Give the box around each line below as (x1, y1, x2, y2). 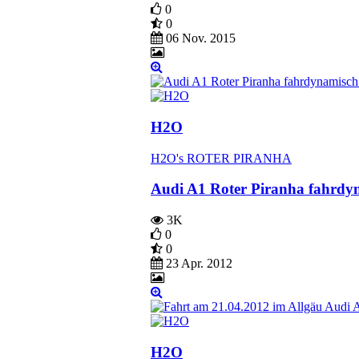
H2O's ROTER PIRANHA (151, 151, 292, 165)
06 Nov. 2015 (163, 31, 236, 46)
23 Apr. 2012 (163, 256, 232, 271)
